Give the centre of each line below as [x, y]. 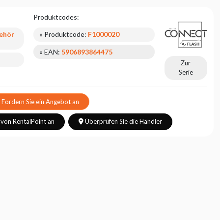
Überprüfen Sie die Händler [123, 122]
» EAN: [51, 52]
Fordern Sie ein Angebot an [41, 101]
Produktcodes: [56, 17]
